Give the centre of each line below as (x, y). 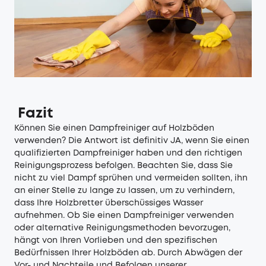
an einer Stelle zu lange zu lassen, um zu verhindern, (124, 190)
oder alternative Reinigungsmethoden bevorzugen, (122, 228)
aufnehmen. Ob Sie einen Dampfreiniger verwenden (124, 215)
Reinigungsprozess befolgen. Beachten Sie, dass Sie (123, 165)
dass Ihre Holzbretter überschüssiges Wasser (109, 203)
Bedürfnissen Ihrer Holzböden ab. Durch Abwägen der (128, 253)
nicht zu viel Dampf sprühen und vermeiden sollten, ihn (131, 178)
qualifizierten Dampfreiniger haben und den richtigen (128, 153)
